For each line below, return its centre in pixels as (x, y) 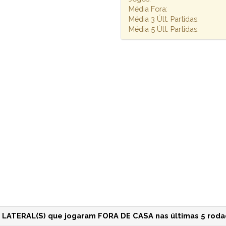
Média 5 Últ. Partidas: (163, 29)
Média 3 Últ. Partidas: (163, 19)
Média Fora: (148, 9)
